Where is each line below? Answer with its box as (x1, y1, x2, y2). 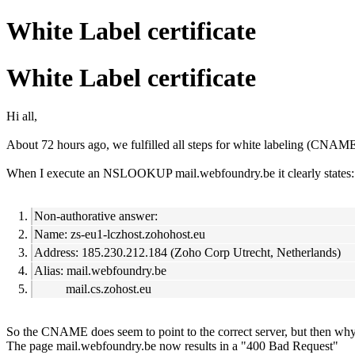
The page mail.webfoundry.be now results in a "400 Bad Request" (6, 339, 338, 353)
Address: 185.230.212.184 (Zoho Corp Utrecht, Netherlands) (34, 246, 341, 260)
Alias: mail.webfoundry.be (34, 264, 166, 278)
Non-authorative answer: (34, 209, 158, 223)
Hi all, (6, 109, 37, 124)
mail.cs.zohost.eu (34, 282, 151, 296)
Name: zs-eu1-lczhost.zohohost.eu (34, 227, 205, 242)
